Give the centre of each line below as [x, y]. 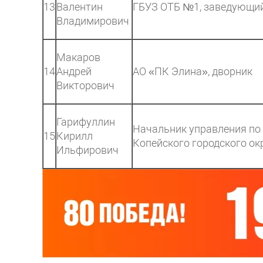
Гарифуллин [86, 122]
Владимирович [93, 21]
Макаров [78, 57]
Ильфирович [87, 150]
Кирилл [75, 136]
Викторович [85, 85]
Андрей [74, 71]
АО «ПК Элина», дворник [193, 71]
